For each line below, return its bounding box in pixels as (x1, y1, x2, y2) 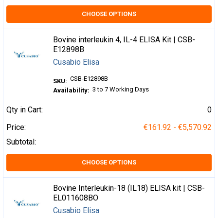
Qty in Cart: (6, 105, 43, 115)
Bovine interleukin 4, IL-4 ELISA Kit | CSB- (53, 35, 196, 45)
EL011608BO (53, 193, 99, 203)
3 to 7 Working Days (92, 86, 149, 93)
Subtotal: (6, 137, 36, 147)
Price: (6, 123, 26, 132)
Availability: (53, 86, 90, 94)
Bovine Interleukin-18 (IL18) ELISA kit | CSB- (53, 183, 205, 193)
